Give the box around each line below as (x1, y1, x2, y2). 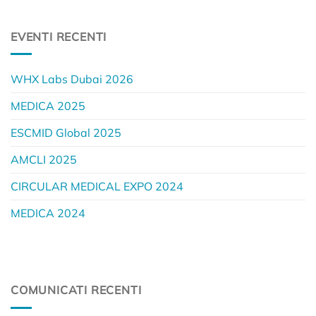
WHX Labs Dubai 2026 (11, 72, 133, 87)
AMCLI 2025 (11, 152, 77, 167)
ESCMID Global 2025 (11, 126, 121, 140)
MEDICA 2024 (11, 206, 85, 221)
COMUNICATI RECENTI (11, 283, 142, 298)
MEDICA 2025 (11, 99, 85, 114)
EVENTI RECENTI (11, 29, 107, 44)
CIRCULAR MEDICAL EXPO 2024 (11, 179, 183, 194)
